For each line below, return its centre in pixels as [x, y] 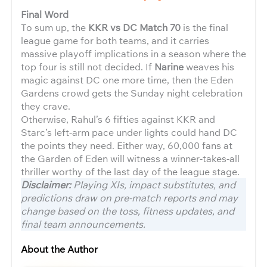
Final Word [45, 14]
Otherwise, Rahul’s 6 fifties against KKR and [118, 119]
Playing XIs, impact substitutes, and [154, 185]
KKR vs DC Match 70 [134, 27]
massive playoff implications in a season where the [133, 54]
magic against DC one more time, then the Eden [127, 80]
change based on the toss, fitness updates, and [128, 211]
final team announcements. [83, 224]
